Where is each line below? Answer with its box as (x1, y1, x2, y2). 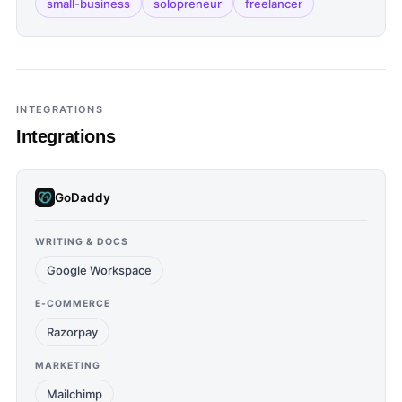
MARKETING (35, 360, 101, 371)
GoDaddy (55, 189, 110, 205)
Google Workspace (47, 263, 152, 277)
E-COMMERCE (35, 298, 111, 310)
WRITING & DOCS (35, 236, 128, 248)
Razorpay (47, 325, 98, 339)
